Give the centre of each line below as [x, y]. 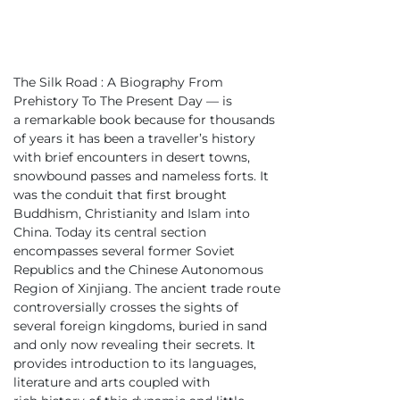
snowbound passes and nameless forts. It [141, 176]
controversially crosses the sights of [126, 308]
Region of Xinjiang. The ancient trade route [147, 289]
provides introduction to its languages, [135, 364]
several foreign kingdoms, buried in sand [140, 326]
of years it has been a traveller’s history [134, 139]
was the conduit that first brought [120, 195]
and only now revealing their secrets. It [134, 345]
